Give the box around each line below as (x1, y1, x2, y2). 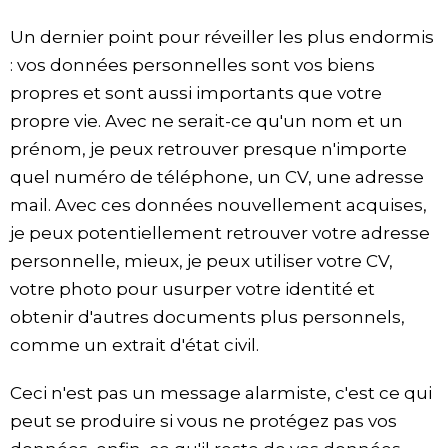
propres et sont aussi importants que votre (10, 83, 382, 104)
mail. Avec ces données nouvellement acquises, (10, 195, 427, 216)
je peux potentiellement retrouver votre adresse (10, 223, 430, 244)
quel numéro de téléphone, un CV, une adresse (10, 167, 424, 188)
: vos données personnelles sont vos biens (10, 55, 375, 76)
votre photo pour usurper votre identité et (10, 279, 375, 300)
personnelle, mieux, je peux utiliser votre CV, (10, 251, 393, 272)
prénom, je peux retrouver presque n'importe (10, 139, 407, 160)
